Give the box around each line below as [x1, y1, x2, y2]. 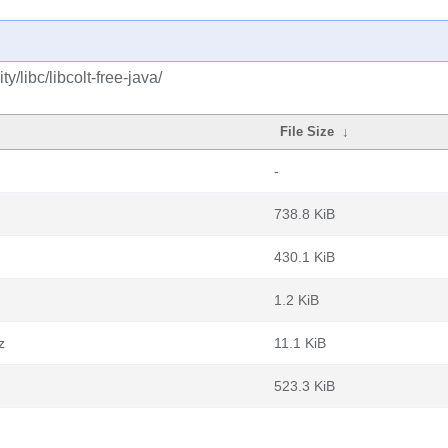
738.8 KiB [274, 206, 335, 222]
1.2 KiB [274, 292, 319, 308]
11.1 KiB [274, 335, 326, 351]
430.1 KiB [274, 249, 335, 265]
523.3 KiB [274, 378, 335, 394]
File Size [280, 124, 335, 139]
